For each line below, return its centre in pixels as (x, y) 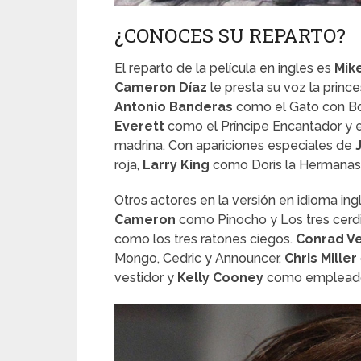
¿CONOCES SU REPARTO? (230, 36)
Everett (139, 127)
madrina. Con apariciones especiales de (235, 146)
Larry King (176, 165)
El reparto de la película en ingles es (224, 68)
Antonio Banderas (174, 107)
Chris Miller (321, 259)
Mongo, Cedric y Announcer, (199, 259)
